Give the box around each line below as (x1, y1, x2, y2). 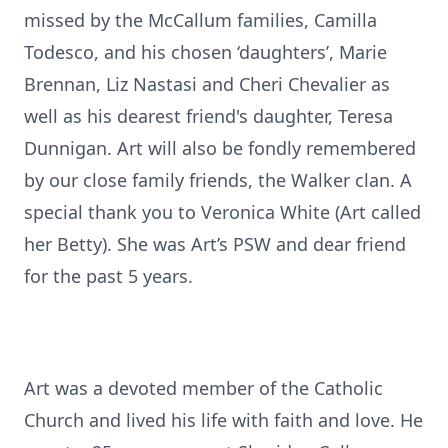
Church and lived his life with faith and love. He (24, 408, 423, 432)
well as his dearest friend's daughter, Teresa (24, 104, 393, 128)
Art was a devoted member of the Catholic (24, 376, 383, 400)
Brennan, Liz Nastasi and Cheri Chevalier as (24, 72, 390, 96)
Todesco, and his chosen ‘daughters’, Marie (24, 40, 387, 64)
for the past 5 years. (24, 264, 193, 288)
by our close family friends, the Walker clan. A (24, 168, 412, 192)
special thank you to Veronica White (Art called (24, 200, 421, 224)
